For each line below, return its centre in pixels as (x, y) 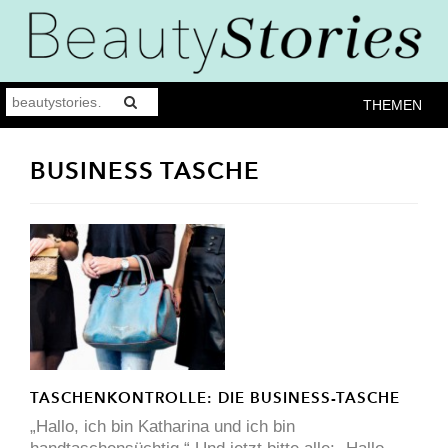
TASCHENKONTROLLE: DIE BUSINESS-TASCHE (215, 398)
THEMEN (392, 104)
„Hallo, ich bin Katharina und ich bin (162, 427)
